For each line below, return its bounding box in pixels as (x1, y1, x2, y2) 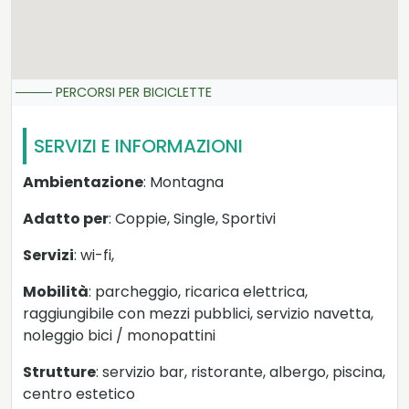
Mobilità (23, 281, 89, 303)
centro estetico (23, 383, 135, 405)
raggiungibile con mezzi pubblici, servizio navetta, (23, 303, 373, 325)
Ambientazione (23, 172, 143, 194)
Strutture (23, 362, 96, 383)
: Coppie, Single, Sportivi (109, 208, 276, 230)
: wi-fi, (74, 245, 114, 267)
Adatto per (23, 208, 109, 230)
